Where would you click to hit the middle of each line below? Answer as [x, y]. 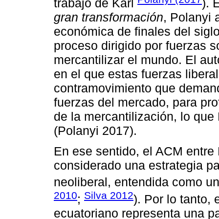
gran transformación [109, 17]
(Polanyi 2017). [95, 131]
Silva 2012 [109, 195]
